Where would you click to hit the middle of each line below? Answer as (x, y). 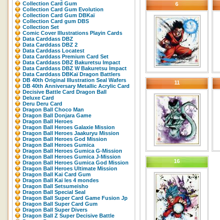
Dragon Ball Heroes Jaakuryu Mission (71, 133)
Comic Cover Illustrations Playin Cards (72, 33)
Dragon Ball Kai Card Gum (57, 174)
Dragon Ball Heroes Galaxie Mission (69, 127)
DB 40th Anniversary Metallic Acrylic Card (76, 86)
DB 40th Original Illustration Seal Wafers (74, 80)
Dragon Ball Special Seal (54, 192)
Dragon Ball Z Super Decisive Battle (69, 216)
